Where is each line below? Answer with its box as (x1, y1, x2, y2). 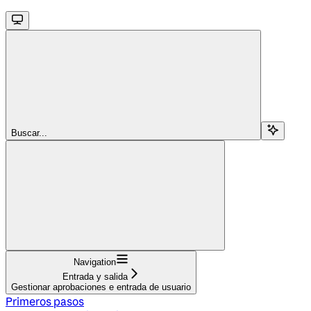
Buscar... (11, 127, 47, 138)
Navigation (74, 256, 116, 267)
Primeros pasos (6, 294, 84, 308)
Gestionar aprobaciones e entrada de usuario (11, 281, 191, 292)
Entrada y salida (62, 271, 128, 282)
